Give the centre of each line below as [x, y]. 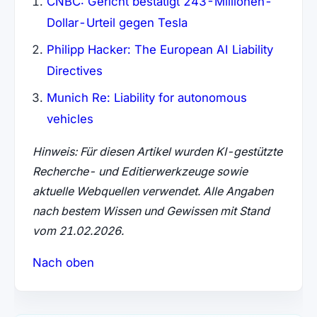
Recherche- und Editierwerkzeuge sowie [140, 172]
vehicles [70, 119]
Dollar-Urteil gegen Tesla [117, 23]
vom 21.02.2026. [78, 231]
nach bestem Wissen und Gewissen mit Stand [151, 211]
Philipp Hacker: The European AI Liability [160, 50]
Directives [74, 71]
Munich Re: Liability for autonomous [146, 98]
